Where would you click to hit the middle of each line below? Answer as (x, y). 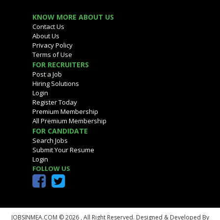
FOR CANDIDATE (60, 131)
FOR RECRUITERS (60, 65)
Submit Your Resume (63, 150)
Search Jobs (50, 141)
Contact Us (48, 27)
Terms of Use (52, 55)
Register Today (55, 102)
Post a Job (47, 74)
